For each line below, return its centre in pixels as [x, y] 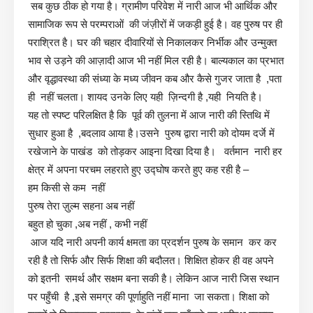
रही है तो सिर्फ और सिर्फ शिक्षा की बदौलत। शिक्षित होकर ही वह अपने [151, 260]
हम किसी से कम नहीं [66, 187]
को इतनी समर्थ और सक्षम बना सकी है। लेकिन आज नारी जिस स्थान [154, 278]
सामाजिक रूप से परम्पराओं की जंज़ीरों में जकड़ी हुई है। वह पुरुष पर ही [155, 24]
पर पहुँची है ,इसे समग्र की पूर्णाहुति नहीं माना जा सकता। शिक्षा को [148, 296]
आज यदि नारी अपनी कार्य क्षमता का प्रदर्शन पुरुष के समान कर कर [152, 242]
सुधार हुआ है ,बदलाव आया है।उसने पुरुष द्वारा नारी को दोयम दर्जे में [151, 133]
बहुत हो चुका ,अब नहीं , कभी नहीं [87, 224]
